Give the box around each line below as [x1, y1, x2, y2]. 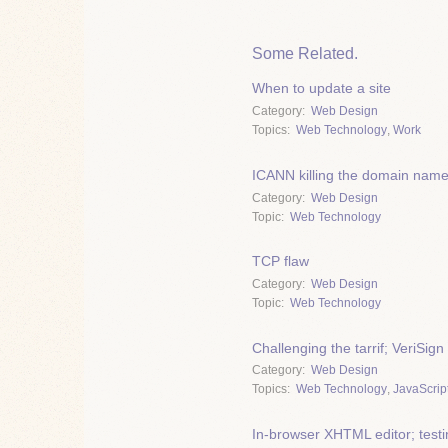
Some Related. [252, 44, 358, 62]
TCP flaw [252, 253, 309, 270]
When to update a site [252, 80, 391, 97]
